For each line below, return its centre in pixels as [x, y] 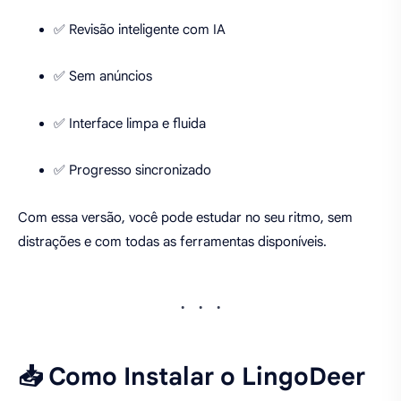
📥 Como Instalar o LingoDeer [192, 376]
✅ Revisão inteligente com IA [140, 29]
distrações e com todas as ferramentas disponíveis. [172, 241]
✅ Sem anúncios [103, 77]
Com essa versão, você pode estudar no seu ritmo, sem [185, 217]
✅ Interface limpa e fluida [130, 123]
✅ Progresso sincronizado [132, 171]
